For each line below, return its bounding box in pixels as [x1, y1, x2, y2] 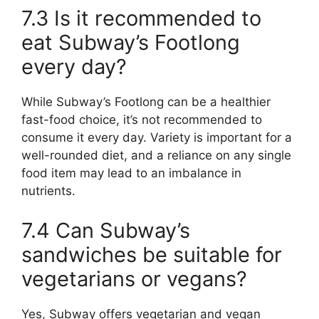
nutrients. [21, 184, 75, 198]
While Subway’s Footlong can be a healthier [21, 95, 271, 109]
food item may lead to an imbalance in [21, 166, 241, 180]
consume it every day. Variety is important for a [21, 130, 292, 145]
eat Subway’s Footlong [21, 30, 240, 55]
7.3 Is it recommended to [21, 6, 261, 31]
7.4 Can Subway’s [21, 217, 190, 243]
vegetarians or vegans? [21, 266, 247, 291]
